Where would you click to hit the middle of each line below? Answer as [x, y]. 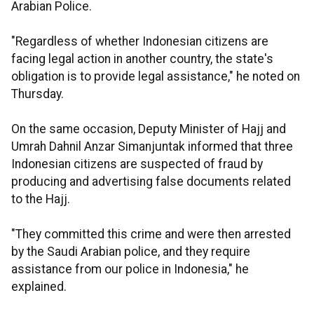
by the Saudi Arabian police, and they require [131, 252]
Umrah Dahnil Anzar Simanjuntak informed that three [152, 147]
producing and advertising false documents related [151, 182]
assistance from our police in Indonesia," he [130, 269]
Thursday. [37, 94]
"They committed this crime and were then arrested [151, 234]
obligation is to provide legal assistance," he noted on [156, 77]
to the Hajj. [41, 199]
